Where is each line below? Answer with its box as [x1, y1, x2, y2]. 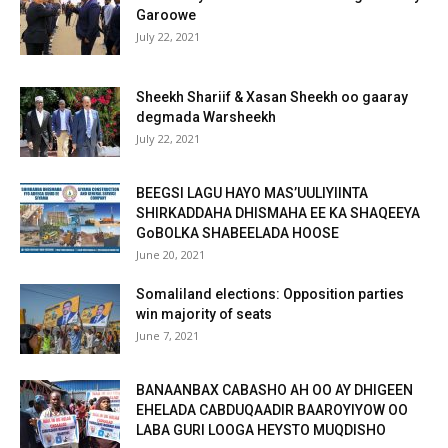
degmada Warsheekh [136, 108, 276, 125]
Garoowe [136, 6, 196, 23]
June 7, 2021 [136, 327, 199, 343]
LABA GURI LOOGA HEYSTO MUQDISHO [136, 421, 386, 438]
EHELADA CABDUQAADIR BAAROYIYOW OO [136, 401, 408, 418]
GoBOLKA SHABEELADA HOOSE [136, 224, 339, 241]
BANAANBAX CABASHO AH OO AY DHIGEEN [136, 381, 413, 398]
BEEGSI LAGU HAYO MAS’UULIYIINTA [136, 184, 368, 201]
